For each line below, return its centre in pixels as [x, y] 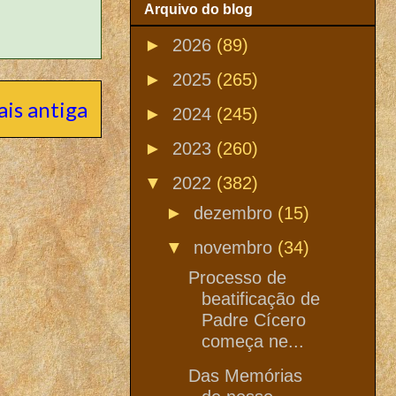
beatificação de [261, 298]
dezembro [236, 213]
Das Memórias [245, 375]
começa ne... [253, 341]
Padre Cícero [254, 320]
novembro [236, 247]
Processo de [237, 277]
